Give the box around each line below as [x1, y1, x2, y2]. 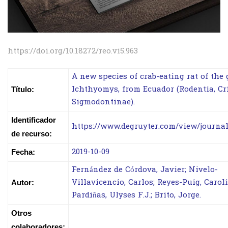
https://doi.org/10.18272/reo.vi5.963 [8, 45, 138, 57]
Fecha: [11, 147, 35, 156]
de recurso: [11, 129, 52, 138]
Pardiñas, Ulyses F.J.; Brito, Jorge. [72, 189, 201, 201]
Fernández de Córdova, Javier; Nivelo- [72, 164, 218, 176]
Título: [11, 84, 34, 94]
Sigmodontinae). [72, 96, 135, 108]
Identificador [11, 115, 56, 124]
